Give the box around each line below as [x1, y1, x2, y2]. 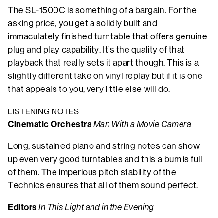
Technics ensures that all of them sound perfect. [8, 181, 200, 191]
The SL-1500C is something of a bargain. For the [8, 5, 197, 16]
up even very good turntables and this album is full [8, 154, 203, 164]
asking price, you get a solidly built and [8, 18, 158, 29]
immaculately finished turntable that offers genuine [8, 32, 208, 42]
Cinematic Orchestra [8, 119, 93, 130]
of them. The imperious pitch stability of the [8, 167, 177, 178]
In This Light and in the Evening [38, 202, 154, 213]
